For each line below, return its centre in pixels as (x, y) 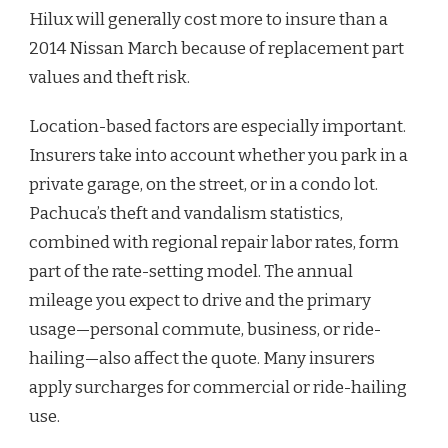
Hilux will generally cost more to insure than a (208, 19)
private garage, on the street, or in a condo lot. (203, 184)
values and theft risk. (109, 77)
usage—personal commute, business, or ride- (205, 329)
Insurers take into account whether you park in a (218, 155)
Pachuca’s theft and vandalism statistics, (186, 213)
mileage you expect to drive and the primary (200, 300)
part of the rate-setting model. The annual (191, 271)
